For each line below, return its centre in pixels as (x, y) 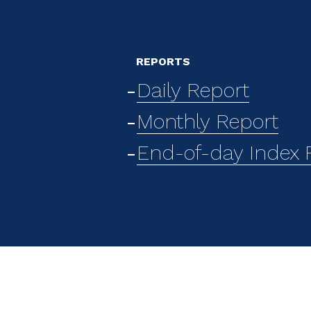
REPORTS (163, 62)
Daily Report (193, 90)
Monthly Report (208, 121)
